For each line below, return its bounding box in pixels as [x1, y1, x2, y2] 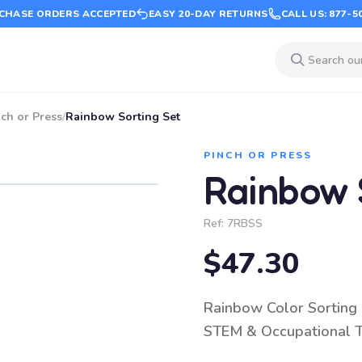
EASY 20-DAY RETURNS [149, 7, 268, 20]
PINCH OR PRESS [204, 149, 313, 162]
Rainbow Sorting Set [65, 109, 180, 124]
